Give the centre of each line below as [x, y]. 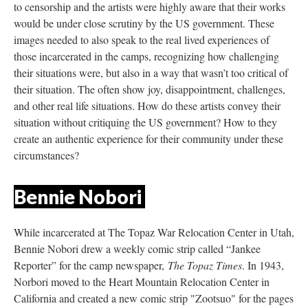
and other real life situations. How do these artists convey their [147, 106]
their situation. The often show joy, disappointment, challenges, [150, 89]
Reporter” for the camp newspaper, [91, 265]
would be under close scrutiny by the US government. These [144, 23]
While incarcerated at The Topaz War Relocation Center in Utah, [154, 232]
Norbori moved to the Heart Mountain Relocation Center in [142, 282]
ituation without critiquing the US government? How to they [145, 122]
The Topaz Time [205, 265]
